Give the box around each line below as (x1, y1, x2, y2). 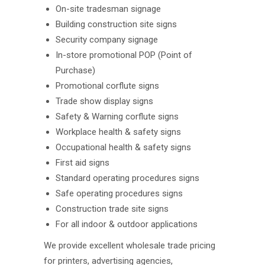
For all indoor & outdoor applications (56, 219, 198, 230)
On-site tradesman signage (56, 4, 161, 15)
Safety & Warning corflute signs (56, 111, 179, 122)
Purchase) (56, 65, 95, 76)
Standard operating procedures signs (56, 173, 199, 184)
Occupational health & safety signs (56, 142, 191, 153)
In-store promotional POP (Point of (56, 50, 192, 61)
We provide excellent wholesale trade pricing (44, 240, 215, 251)
